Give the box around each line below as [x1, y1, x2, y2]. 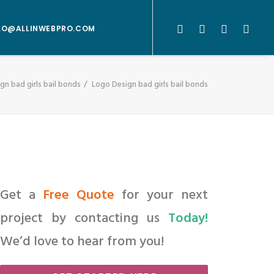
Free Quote [43, 185, 114, 206]
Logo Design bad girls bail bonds [92, 78, 208, 91]
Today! [168, 208, 208, 229]
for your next [114, 185, 208, 206]
